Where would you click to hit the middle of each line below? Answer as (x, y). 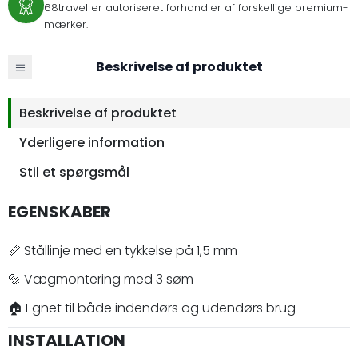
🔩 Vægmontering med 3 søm (101, 279)
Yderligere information (92, 142)
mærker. (66, 25)
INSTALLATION (67, 340)
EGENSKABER (60, 211)
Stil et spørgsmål (74, 172)
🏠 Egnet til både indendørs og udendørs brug (152, 308)
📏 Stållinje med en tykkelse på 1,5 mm (123, 250)
